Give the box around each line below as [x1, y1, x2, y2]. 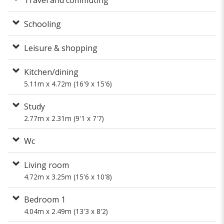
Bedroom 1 [24, 193, 65, 205]
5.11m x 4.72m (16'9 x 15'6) [24, 78, 112, 88]
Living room [24, 159, 69, 170]
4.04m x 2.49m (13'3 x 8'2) [24, 206, 108, 216]
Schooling [24, 18, 61, 29]
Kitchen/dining [24, 66, 78, 77]
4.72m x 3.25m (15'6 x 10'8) [24, 171, 112, 181]
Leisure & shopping [24, 42, 97, 53]
